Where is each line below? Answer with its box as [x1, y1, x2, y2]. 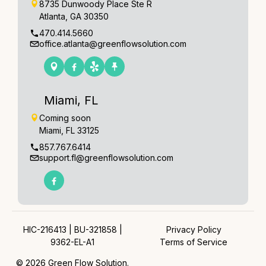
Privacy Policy [166, 224, 221, 235]
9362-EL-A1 [50, 236, 94, 247]
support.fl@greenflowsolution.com [39, 152, 173, 163]
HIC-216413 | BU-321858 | [23, 224, 122, 235]
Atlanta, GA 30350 [39, 11, 109, 21]
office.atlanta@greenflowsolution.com [39, 38, 186, 49]
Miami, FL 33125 [39, 125, 99, 135]
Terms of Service [160, 236, 227, 247]
